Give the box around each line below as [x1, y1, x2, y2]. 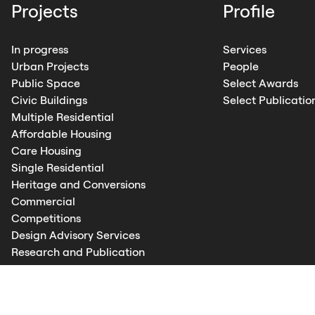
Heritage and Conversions [11, 177, 146, 192]
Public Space [11, 76, 80, 91]
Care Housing [11, 143, 82, 158]
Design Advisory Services [11, 228, 140, 243]
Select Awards [222, 76, 298, 91]
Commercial [11, 194, 75, 209]
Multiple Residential [11, 110, 114, 124]
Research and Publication [11, 245, 145, 259]
